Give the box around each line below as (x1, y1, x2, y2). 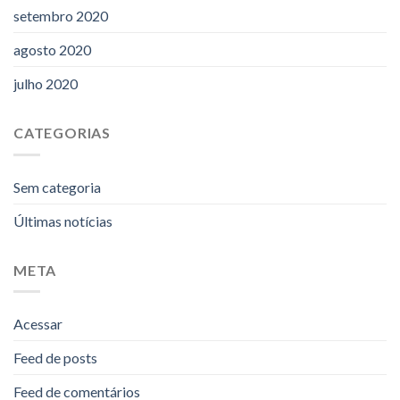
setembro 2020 (13, 7, 108, 25)
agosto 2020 (13, 41, 91, 59)
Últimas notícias (13, 212, 112, 229)
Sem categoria (13, 178, 101, 196)
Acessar (13, 315, 62, 333)
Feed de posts (13, 349, 97, 367)
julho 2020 (13, 75, 78, 93)
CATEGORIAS (13, 124, 111, 142)
